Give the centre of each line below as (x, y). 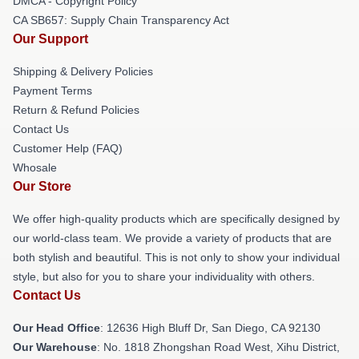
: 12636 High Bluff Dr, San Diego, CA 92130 (210, 328)
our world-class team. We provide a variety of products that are (172, 238)
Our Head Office (56, 328)
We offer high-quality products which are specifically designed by (176, 219)
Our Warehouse (55, 347)
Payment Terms (52, 91)
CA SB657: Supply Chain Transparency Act (121, 20)
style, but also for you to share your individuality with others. (164, 276)
